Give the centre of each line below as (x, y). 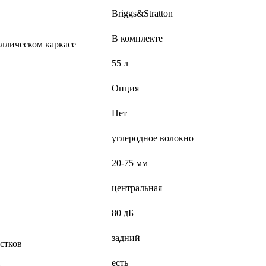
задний (126, 238)
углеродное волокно (153, 138)
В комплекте (137, 39)
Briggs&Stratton (142, 14)
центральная (137, 188)
